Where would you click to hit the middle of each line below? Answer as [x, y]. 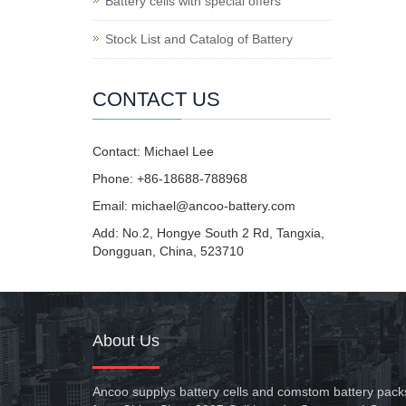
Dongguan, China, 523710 [168, 251]
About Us [126, 341]
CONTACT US [156, 99]
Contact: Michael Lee [153, 151]
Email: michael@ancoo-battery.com [194, 206]
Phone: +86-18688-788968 [170, 179]
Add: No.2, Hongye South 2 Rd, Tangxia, [208, 233]
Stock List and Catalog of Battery [199, 39]
